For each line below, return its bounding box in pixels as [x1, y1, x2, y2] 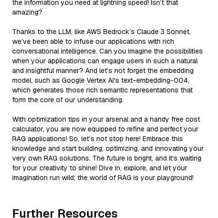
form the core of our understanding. [12, 95, 124, 104]
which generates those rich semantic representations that [12, 85, 193, 94]
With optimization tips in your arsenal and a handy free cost [12, 114, 200, 124]
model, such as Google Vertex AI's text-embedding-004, [12, 75, 189, 85]
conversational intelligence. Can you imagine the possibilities [12, 46, 203, 55]
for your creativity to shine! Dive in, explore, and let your [12, 163, 187, 172]
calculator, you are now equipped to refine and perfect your [12, 124, 199, 133]
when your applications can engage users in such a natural [12, 56, 198, 65]
